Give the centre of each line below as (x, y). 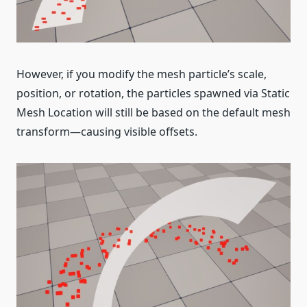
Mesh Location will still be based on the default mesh (153, 113)
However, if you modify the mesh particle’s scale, (142, 74)
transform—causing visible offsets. (107, 132)
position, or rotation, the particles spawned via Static (153, 94)
